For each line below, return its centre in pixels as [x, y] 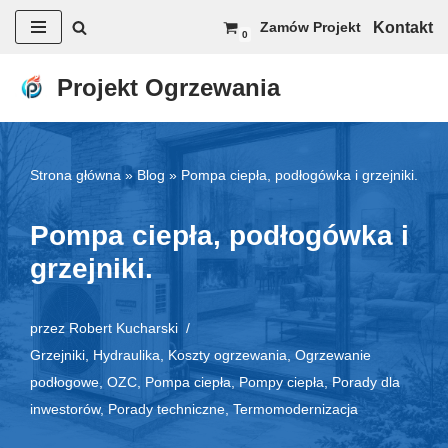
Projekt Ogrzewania [168, 87]
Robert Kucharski [123, 328]
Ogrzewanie [333, 355]
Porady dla [366, 382]
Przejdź [42, 55]
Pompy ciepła [281, 382]
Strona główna [75, 175]
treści [34, 109]
